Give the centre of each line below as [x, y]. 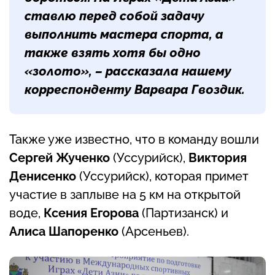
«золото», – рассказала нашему [128, 72]
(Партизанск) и [184, 213]
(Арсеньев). [154, 232]
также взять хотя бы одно [113, 53]
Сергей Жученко [60, 158]
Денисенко [43, 176]
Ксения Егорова [91, 213]
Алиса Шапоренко [64, 232]
